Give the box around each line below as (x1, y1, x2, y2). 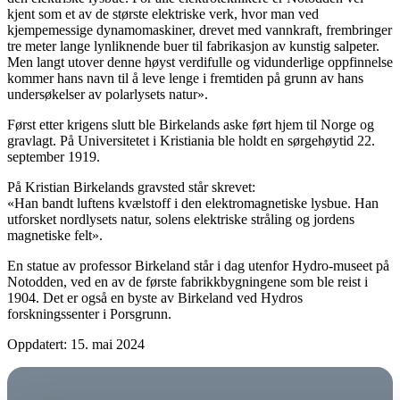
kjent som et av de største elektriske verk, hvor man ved (7, 6, 319, 22)
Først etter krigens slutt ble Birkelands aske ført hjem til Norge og (7, 117, 374, 133)
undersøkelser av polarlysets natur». (7, 87, 208, 103)
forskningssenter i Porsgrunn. (7, 306, 171, 322)
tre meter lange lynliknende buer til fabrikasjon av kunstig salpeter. (7, 38, 379, 54)
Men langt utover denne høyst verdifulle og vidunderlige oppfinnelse (7, 54, 393, 71)
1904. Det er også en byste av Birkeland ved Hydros (7, 290, 303, 306)
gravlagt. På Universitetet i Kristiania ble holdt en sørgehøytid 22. (7, 133, 375, 149)
